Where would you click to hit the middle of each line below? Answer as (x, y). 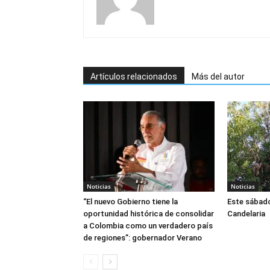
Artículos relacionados (134, 77)
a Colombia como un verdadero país (148, 226)
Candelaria (246, 214)
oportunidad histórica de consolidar (149, 214)
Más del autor (218, 77)
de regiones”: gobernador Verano (143, 238)
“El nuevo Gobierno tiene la (130, 202)
